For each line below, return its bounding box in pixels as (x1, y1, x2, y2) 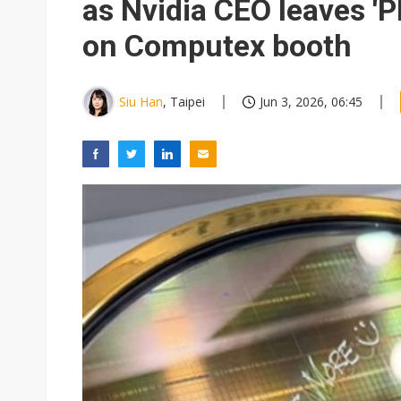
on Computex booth (82, 28, 352, 64)
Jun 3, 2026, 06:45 (260, 93, 363, 110)
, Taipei (163, 93, 205, 110)
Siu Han (119, 93, 163, 110)
